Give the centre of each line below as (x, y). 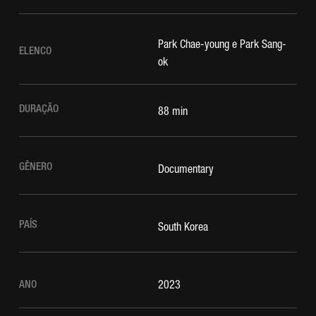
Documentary (186, 170)
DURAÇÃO (39, 110)
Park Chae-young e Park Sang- (222, 46)
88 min (173, 113)
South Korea (183, 228)
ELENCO (35, 52)
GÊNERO (36, 168)
